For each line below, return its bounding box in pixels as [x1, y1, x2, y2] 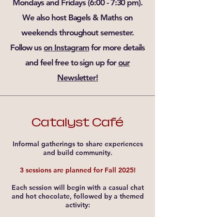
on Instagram [44, 43, 89, 52]
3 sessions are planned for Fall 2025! [19, 166, 136, 174]
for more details [89, 43, 145, 52]
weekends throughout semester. [21, 28, 134, 37]
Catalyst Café [31, 116, 124, 129]
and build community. [43, 148, 112, 157]
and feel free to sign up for [25, 58, 118, 67]
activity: [65, 201, 90, 209]
